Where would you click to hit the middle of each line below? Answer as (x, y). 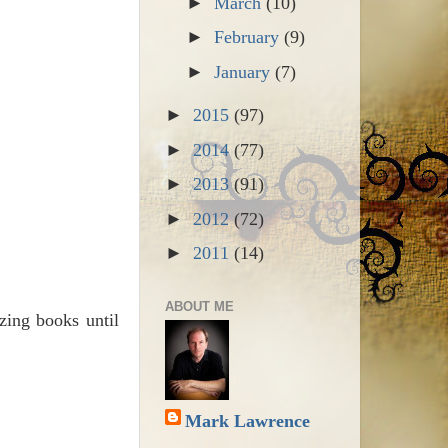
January (245, 71)
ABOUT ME (199, 306)
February (249, 37)
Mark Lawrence (247, 421)
